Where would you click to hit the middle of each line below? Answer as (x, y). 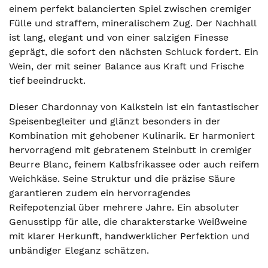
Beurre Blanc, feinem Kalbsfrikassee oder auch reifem (134, 164)
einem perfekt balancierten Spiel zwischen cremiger (130, 9)
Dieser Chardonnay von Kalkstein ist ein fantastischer (134, 107)
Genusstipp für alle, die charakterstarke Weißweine (128, 222)
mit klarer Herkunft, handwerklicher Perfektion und (129, 236)
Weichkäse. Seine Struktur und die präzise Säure (122, 179)
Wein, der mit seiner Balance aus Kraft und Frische (127, 66)
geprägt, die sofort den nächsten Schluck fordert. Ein (134, 52)
